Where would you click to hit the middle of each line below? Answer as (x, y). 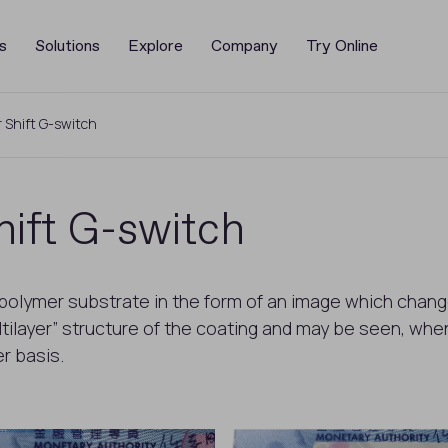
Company (244, 46)
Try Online (341, 46)
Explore (155, 46)
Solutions (67, 46)
